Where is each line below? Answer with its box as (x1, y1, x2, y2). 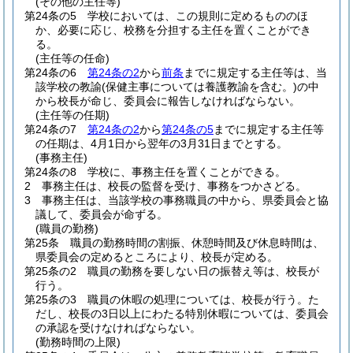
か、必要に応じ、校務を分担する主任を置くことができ (35, 24, 311, 36)
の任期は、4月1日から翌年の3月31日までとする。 (35, 137, 288, 150)
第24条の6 (24, 66, 76, 79)
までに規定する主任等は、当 (184, 66, 327, 79)
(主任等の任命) (35, 52, 110, 65)
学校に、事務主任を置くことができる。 (87, 165, 286, 178)
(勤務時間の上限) (35, 336, 121, 348)
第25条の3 (24, 293, 76, 306)
